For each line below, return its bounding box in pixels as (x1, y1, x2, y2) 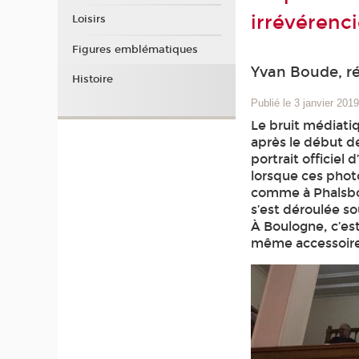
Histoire (71, 73, 113, 87)
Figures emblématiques (71, 42, 198, 56)
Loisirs (71, 13, 106, 26)
